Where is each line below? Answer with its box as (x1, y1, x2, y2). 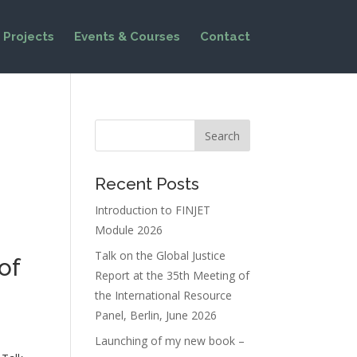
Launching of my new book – (95, 333, 245, 348)
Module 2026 (95, 222, 163, 237)
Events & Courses (73, 29, 180, 44)
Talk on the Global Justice (95, 248, 226, 263)
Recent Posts (95, 174, 200, 194)
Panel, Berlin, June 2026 (95, 308, 218, 323)
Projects (2, 29, 54, 44)
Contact (199, 29, 250, 44)
